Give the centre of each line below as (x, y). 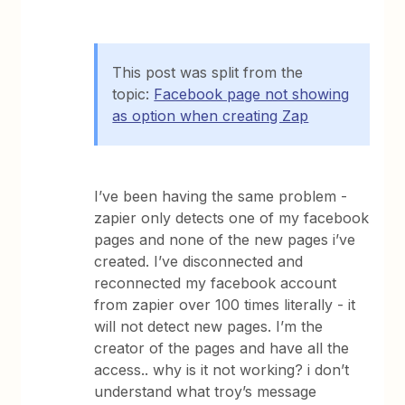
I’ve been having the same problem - (221, 196)
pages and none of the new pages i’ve (225, 240)
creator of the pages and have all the (222, 348)
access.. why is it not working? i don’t (222, 370)
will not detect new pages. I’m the (209, 326)
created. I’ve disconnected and (199, 261)
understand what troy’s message (206, 391)
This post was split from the (208, 72)
